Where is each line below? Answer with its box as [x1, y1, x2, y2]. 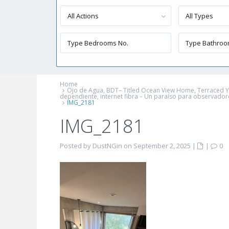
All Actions [67, 11, 99, 20]
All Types [186, 11, 214, 20]
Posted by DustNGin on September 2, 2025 [60, 141, 191, 150]
